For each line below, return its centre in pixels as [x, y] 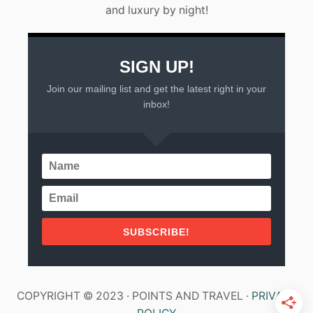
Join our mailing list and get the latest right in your [156, 89]
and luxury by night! [156, 10]
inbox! [156, 104]
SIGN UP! [156, 67]
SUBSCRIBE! [156, 232]
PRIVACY [274, 296]
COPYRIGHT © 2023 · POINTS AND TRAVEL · [134, 296]
